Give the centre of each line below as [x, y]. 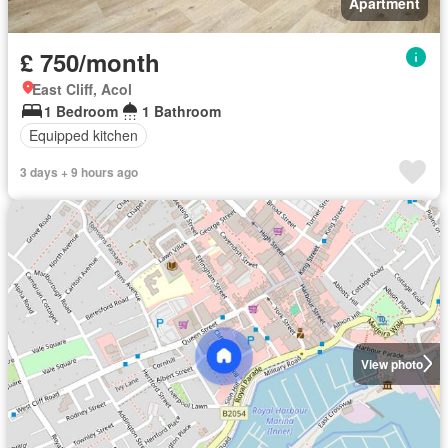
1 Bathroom [181, 110]
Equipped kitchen [83, 135]
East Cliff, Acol [82, 88]
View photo [391, 363]
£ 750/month [90, 61]
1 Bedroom [81, 110]
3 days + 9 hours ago [79, 171]
